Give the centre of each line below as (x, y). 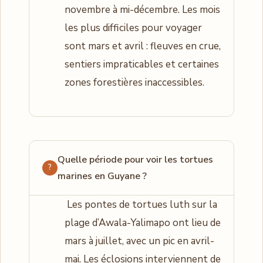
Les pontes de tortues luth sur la (141, 204)
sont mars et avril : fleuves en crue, (143, 46)
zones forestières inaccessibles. (134, 82)
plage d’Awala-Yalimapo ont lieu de (143, 222)
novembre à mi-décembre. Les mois (142, 9)
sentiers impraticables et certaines (142, 64)
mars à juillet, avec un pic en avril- (139, 241)
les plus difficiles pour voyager (133, 28)
